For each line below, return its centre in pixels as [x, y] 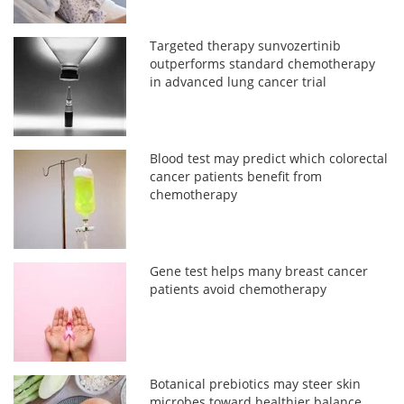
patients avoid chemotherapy [239, 289]
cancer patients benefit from [236, 176]
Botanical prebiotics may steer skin [256, 383]
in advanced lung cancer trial [239, 81]
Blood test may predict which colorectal [269, 158]
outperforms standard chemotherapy [263, 63]
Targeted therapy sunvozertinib [246, 45]
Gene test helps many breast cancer [259, 271]
